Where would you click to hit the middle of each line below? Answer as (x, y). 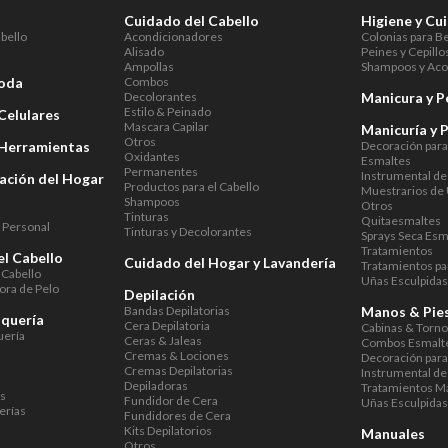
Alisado (144, 51)
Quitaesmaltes (401, 220)
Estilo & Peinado (168, 111)
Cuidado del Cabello (192, 20)
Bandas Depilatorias (177, 310)
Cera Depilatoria (167, 325)
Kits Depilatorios (168, 430)
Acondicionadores (174, 36)
